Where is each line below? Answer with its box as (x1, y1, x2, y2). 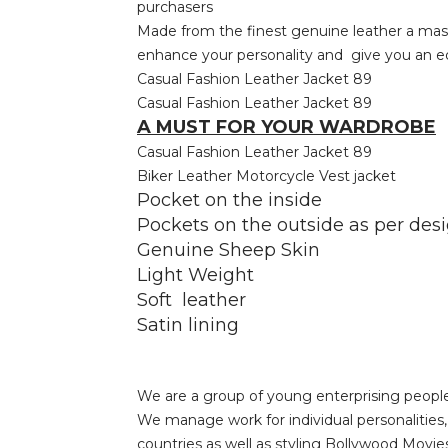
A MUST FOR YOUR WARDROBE (137, 116, 436, 139)
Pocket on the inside (137, 189, 322, 212)
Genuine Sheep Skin (137, 239, 325, 262)
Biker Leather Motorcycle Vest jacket (137, 167, 396, 186)
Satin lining (137, 314, 239, 337)
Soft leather (137, 289, 246, 312)
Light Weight (137, 264, 254, 287)
